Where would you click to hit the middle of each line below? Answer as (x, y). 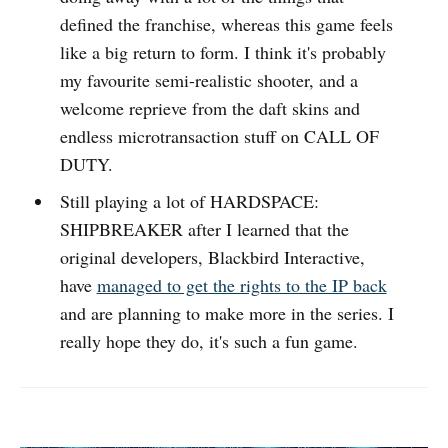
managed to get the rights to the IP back (241, 285)
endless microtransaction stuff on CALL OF (219, 136)
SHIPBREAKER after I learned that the (204, 229)
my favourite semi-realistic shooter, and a (208, 80)
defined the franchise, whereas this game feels (226, 24)
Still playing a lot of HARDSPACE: (189, 201)
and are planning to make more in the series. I (226, 313)
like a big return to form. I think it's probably (222, 52)
